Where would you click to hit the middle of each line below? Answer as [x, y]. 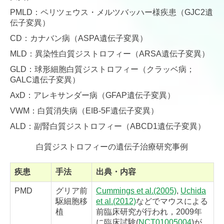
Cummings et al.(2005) [136, 191]
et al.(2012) [116, 201]
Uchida [193, 191]
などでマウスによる [172, 201]
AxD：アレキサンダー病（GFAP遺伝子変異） [92, 95]
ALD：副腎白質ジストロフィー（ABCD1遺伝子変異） [108, 126]
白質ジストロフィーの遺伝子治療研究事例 [112, 147]
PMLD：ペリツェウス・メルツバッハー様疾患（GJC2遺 [111, 12]
